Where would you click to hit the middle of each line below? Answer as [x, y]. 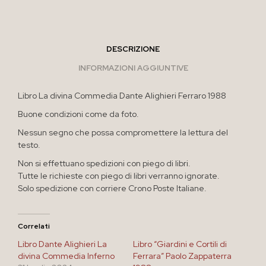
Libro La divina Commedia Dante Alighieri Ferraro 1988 [122, 95]
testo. [29, 145]
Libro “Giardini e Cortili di [180, 244]
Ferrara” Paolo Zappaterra [182, 256]
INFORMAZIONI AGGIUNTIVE [133, 68]
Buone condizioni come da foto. [78, 114]
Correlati [34, 226]
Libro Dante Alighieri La [62, 244]
